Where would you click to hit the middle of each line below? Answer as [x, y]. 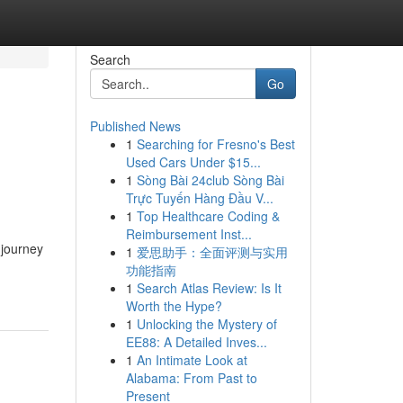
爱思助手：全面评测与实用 [212, 252]
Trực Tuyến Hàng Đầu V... [199, 198]
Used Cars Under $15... [193, 162]
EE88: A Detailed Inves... [196, 342]
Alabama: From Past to [191, 378]
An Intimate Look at [192, 360]
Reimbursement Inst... [188, 234]
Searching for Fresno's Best [215, 144]
